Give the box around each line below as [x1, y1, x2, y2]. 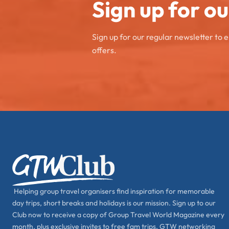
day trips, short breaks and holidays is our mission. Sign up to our [12, 198, 216, 208]
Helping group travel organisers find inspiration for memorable [12, 186, 215, 196]
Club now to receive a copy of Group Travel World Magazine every [12, 210, 224, 219]
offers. [92, 44, 117, 55]
